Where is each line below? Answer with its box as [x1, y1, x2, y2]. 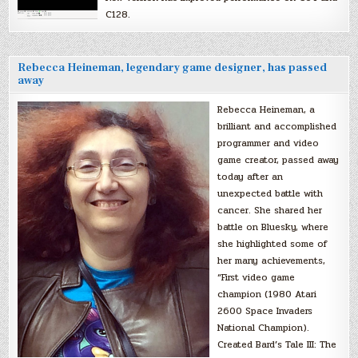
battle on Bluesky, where [217, 219, 329, 234]
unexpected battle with [217, 185, 324, 201]
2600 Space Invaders [217, 303, 313, 318]
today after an [217, 169, 284, 184]
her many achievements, [217, 253, 326, 268]
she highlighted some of [217, 236, 328, 251]
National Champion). [217, 320, 310, 335]
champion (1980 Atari [217, 286, 317, 301]
